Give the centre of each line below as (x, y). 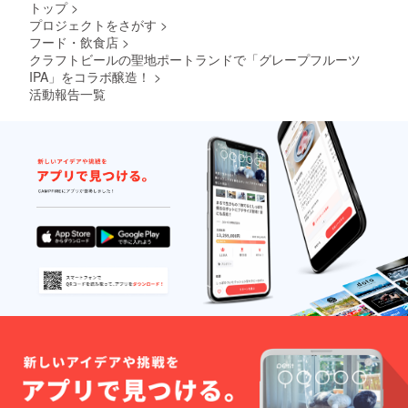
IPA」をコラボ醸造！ (90, 77)
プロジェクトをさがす (93, 25)
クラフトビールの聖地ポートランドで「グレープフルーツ (195, 60)
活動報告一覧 (67, 94)
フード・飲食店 (74, 42)
